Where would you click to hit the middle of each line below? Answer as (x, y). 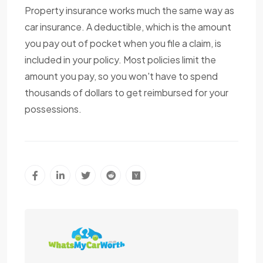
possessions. (53, 109)
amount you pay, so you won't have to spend (121, 76)
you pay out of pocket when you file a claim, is (123, 43)
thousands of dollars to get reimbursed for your (127, 93)
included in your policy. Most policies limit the (120, 60)
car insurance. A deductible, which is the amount (128, 27)
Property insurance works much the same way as (129, 11)
